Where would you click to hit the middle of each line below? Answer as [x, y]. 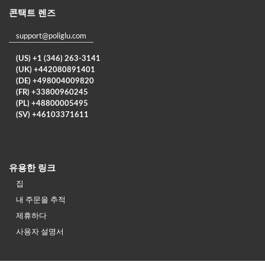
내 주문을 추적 [41, 200]
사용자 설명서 [40, 232]
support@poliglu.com [51, 36]
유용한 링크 [32, 168]
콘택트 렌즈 [32, 13]
